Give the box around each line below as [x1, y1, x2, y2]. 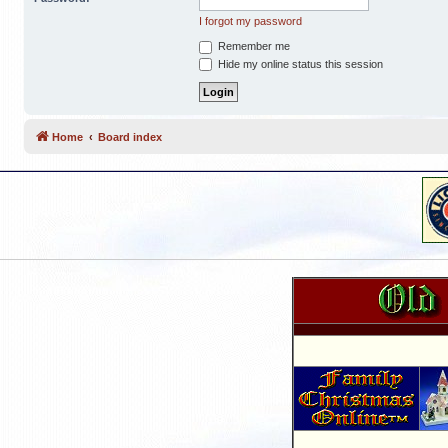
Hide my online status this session [215, 57, 383, 70]
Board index [98, 131, 162, 144]
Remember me [215, 40, 290, 52]
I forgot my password [199, 15, 302, 27]
